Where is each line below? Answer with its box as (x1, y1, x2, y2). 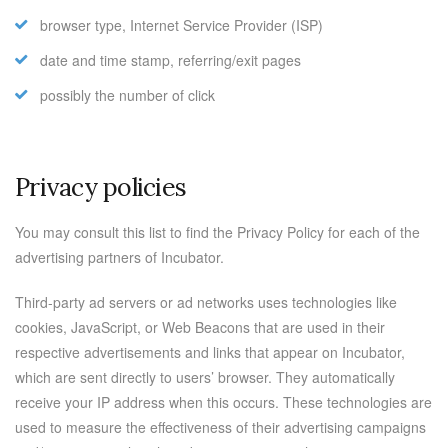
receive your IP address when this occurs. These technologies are (15, 392, 432, 412)
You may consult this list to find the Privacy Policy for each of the (15, 222, 420, 242)
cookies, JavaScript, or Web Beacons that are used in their (15, 317, 385, 337)
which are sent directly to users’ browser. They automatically (15, 367, 395, 387)
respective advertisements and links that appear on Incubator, (15, 342, 405, 362)
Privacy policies (15, 171, 186, 203)
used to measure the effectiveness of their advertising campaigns (15, 417, 426, 437)
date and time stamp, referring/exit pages (40, 50, 301, 70)
